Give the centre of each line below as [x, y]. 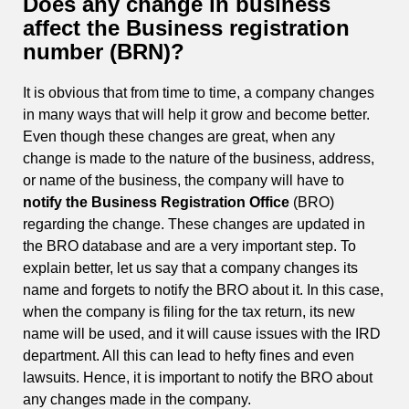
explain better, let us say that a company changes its [190, 267]
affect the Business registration [186, 27]
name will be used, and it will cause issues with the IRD [202, 333]
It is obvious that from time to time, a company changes [199, 92]
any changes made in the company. [139, 399]
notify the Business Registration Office [156, 202]
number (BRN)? [107, 51]
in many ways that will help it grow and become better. [196, 114]
